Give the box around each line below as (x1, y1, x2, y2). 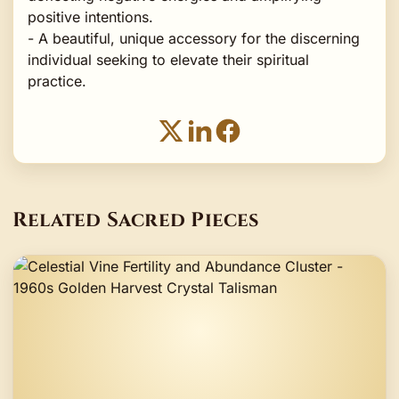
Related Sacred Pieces (12, 207, 260, 234)
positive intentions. (28, 7, 153, 26)
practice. (28, 71, 86, 90)
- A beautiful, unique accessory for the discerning (28, 28, 360, 47)
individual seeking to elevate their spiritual (28, 50, 309, 69)
